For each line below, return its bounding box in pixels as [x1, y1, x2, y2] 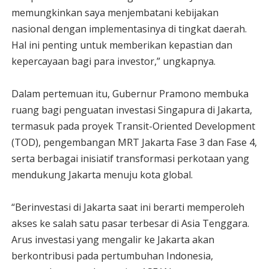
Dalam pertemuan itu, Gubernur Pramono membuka [11, 87, 249, 100]
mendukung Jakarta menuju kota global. [11, 168, 193, 181]
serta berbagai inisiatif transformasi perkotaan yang [11, 152, 249, 165]
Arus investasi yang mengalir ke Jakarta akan [11, 233, 214, 246]
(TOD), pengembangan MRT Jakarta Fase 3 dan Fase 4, [11, 136, 257, 149]
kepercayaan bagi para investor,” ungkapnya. [11, 55, 216, 68]
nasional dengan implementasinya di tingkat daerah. [11, 22, 247, 35]
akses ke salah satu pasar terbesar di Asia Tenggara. [11, 217, 249, 230]
